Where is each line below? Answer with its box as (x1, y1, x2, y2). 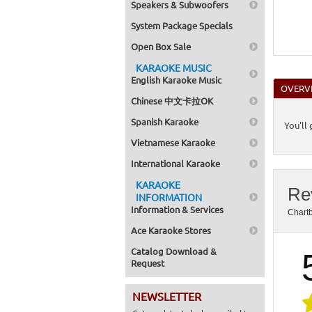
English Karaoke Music (131, 74, 221, 86)
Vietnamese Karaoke (131, 136, 215, 148)
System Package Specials (131, 19, 233, 31)
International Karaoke (131, 157, 220, 169)
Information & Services (131, 203, 224, 215)
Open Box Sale (131, 40, 191, 52)
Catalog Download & (131, 245, 217, 257)
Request (131, 257, 164, 269)
